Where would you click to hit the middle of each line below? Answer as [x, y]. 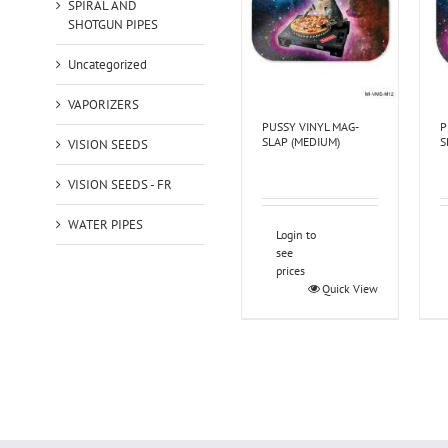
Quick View [349, 288]
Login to [295, 234]
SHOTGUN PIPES [112, 24]
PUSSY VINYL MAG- [310, 126]
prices [290, 270]
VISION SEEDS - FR [119, 184]
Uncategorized [107, 64]
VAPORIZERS [103, 104]
